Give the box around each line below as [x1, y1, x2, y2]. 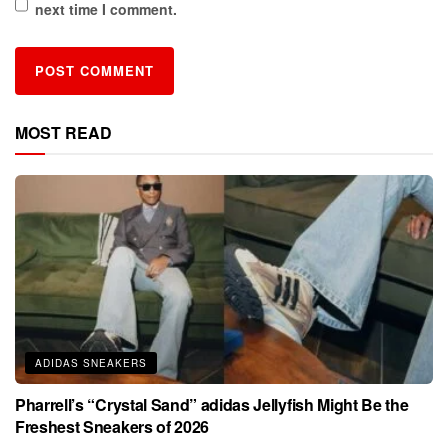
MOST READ [15, 121, 112, 145]
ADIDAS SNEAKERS [35, 356, 147, 371]
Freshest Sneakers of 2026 [15, 415, 209, 439]
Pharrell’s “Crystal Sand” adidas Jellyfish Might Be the [15, 393, 409, 417]
